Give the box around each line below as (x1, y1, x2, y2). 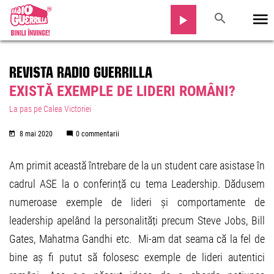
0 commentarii (76, 130, 119, 138)
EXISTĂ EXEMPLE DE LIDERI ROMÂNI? (9, 83, 235, 100)
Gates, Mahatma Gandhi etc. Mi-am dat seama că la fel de (9, 232, 265, 245)
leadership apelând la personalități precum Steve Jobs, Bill (9, 214, 265, 227)
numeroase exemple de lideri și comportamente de (9, 196, 265, 209)
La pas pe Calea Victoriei (9, 104, 91, 114)
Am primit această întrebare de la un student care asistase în (9, 159, 265, 172)
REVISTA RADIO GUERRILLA (9, 65, 152, 74)
